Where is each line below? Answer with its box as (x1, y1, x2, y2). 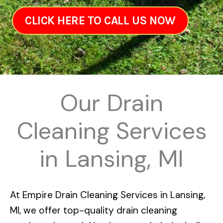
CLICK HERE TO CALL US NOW (25, 13, 176, 27)
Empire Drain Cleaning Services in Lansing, (22, 188, 205, 201)
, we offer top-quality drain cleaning (19, 204, 177, 217)
